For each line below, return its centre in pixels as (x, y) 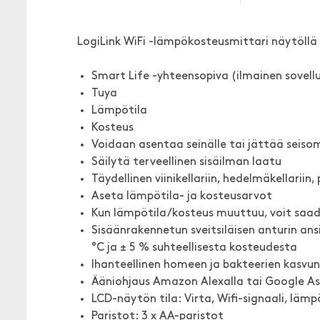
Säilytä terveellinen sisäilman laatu (186, 162)
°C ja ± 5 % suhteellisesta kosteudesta (194, 248)
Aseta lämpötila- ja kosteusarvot (182, 196)
